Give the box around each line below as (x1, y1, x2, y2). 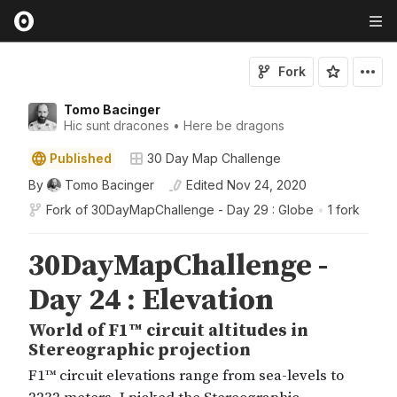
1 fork (328, 202, 360, 217)
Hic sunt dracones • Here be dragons (64, 118, 284, 133)
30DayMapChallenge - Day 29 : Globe (91, 202, 314, 217)
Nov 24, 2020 (227, 177, 307, 192)
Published (50, 151, 112, 166)
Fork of (46, 202, 88, 217)
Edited (186, 177, 223, 192)
